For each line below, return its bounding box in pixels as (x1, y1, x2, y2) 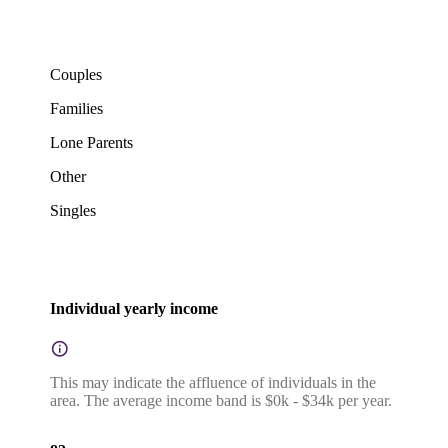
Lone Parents (50, 134, 133, 152)
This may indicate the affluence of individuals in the (50, 374, 376, 392)
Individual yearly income (50, 299, 218, 317)
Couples (50, 66, 102, 84)
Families (50, 100, 103, 118)
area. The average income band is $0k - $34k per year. (50, 392, 392, 410)
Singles (50, 202, 96, 220)
